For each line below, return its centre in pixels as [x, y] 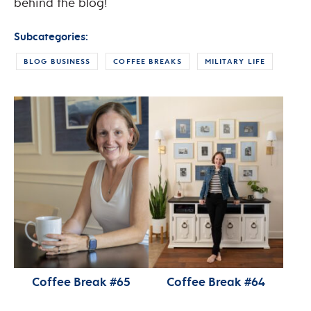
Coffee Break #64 [216, 281]
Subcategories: [51, 37]
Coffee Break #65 [81, 281]
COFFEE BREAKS [148, 61]
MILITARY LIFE [235, 61]
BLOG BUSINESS [57, 61]
